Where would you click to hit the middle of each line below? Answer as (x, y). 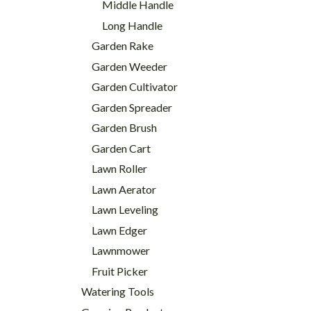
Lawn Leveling (125, 209)
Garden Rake (123, 45)
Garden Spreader (132, 107)
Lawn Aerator (124, 189)
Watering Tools (118, 291)
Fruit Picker (120, 271)
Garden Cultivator (135, 86)
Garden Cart (121, 148)
